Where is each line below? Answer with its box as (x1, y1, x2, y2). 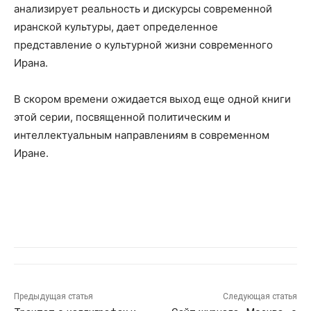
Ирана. (14, 56, 48, 70)
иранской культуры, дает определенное (14, 20, 218, 34)
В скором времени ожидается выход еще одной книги (14, 92, 291, 106)
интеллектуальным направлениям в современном (14, 128, 269, 142)
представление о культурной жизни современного (14, 38, 273, 52)
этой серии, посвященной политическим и (14, 110, 230, 124)
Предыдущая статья (14, 292, 93, 302)
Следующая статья (222, 292, 297, 302)
